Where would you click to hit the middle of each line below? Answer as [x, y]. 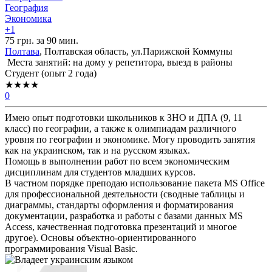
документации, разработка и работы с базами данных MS [124, 216]
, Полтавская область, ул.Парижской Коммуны [136, 52]
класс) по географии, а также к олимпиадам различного [121, 129]
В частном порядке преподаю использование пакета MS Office [135, 183]
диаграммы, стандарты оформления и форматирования [119, 205]
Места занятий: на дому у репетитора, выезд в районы [119, 63]
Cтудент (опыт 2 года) [51, 73]
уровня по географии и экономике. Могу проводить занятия [130, 140]
